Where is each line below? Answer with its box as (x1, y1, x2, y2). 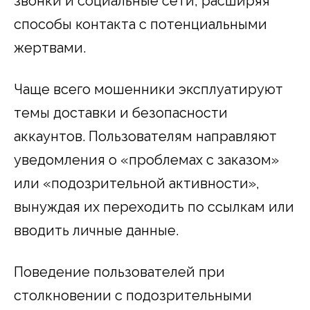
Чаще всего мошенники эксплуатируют (14, 80, 283, 98)
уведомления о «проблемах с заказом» (14, 151, 279, 168)
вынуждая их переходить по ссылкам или (14, 198, 294, 215)
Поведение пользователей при (14, 263, 225, 280)
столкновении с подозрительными (14, 286, 252, 304)
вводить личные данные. (14, 221, 179, 239)
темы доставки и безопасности (14, 104, 228, 121)
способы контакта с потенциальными (14, 15, 267, 33)
